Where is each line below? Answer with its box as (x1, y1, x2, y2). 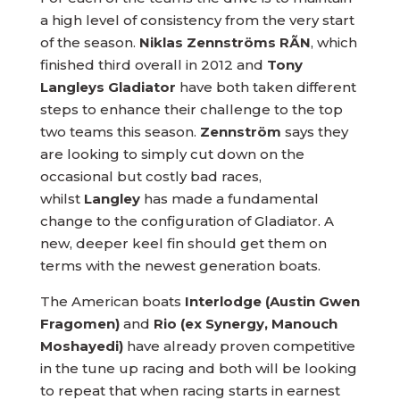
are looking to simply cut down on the (39, 146, 304, 162)
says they (284, 123, 348, 140)
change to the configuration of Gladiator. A (39, 212, 334, 229)
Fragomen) (39, 315, 123, 332)
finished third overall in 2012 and (39, 56, 267, 73)
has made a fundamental (139, 190, 319, 207)
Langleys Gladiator (39, 79, 176, 96)
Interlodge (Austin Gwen (184, 293, 360, 310)
